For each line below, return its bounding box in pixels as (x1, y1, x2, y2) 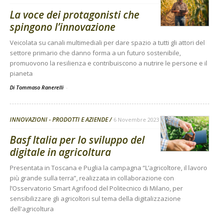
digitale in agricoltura (10, 145, 111, 159)
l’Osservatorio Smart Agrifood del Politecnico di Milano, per (10, 184, 183, 193)
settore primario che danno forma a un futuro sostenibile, (10, 48, 181, 58)
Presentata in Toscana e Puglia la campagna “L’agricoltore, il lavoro (10, 163, 207, 173)
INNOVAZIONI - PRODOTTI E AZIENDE (10, 115, 108, 124)
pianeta (10, 69, 33, 78)
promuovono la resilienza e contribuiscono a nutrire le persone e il (10, 59, 207, 68)
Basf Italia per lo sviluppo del (10, 133, 145, 147)
